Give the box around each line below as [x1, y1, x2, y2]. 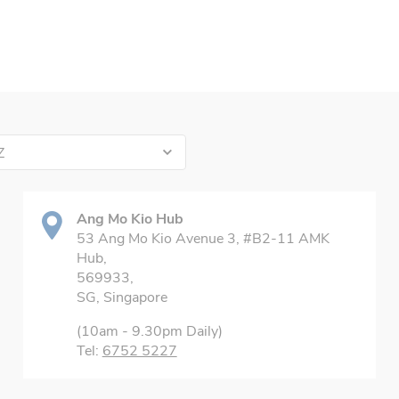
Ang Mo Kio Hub [76, 209, 183, 229]
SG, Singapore [76, 288, 167, 307]
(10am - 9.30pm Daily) [76, 322, 223, 341]
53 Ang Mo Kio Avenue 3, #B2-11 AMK [76, 229, 330, 248]
